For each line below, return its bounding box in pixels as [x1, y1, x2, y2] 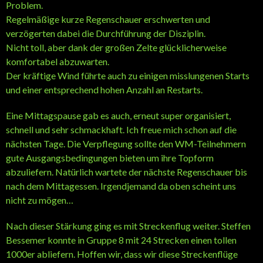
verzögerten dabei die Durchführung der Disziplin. [6, 27, 205, 39]
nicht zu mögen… [6, 194, 73, 205]
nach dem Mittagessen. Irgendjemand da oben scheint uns [6, 180, 236, 191]
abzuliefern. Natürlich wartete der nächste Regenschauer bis [6, 166, 247, 177]
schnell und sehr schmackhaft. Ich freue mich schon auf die [6, 123, 237, 135]
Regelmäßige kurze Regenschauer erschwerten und [6, 13, 210, 25]
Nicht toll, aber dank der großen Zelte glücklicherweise [6, 41, 227, 53]
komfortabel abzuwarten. [6, 55, 109, 67]
